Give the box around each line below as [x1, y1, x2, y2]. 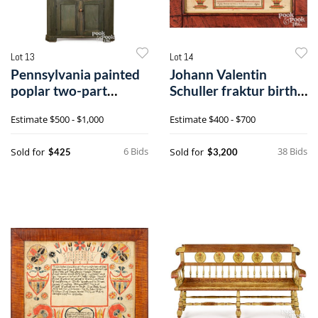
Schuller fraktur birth [170, 82, 297, 99]
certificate [170, 98, 231, 115]
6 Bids [124, 144, 148, 158]
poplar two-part [11, 82, 107, 99]
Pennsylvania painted [11, 65, 140, 82]
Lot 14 [170, 50, 194, 63]
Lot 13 [11, 50, 35, 63]
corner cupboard [11, 98, 112, 115]
